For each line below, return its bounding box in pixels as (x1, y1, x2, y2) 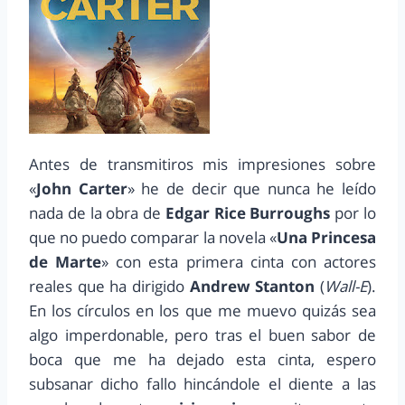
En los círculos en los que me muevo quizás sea (29, 300, 376, 322)
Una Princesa (276, 227, 377, 249)
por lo (330, 202, 377, 224)
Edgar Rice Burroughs (165, 202, 331, 224)
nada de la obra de (29, 202, 165, 224)
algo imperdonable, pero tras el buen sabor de (29, 325, 376, 346)
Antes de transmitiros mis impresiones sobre (29, 154, 376, 175)
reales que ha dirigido (29, 276, 190, 297)
